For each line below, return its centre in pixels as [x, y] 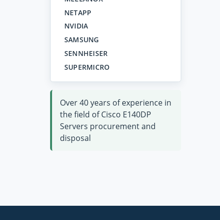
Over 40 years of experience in [116, 103]
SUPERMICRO [87, 67]
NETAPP [78, 12]
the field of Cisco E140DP [106, 115]
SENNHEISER [86, 54]
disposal [75, 138]
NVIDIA [76, 26]
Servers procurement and [108, 126]
